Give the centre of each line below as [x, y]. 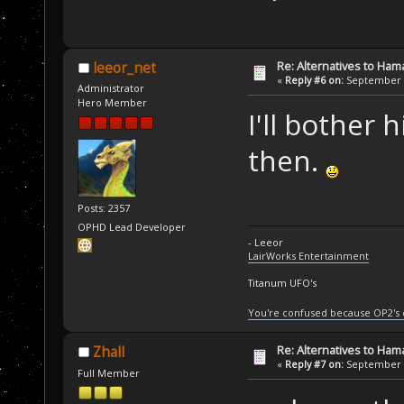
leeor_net [124, 68]
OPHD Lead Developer [132, 227]
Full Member [109, 372]
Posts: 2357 [104, 207]
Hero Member [113, 103]
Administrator [111, 88]
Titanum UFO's [282, 283]
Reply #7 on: [315, 364]
